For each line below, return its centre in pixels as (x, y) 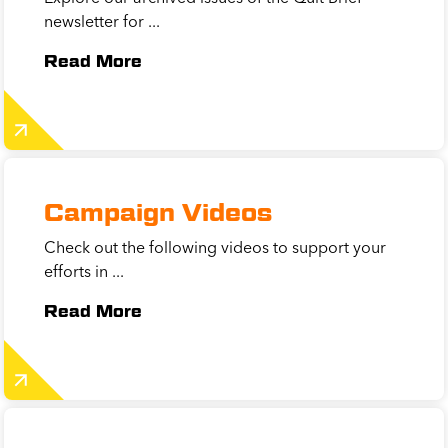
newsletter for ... (102, 21)
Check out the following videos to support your (215, 247)
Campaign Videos (158, 213)
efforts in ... (84, 271)
